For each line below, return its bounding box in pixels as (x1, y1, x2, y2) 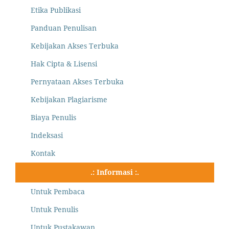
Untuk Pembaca (31, 186, 85, 196)
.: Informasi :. (90, 167, 139, 177)
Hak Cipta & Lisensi (31, 58, 97, 68)
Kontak (31, 148, 55, 158)
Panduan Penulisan (31, 22, 97, 33)
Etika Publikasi (31, 5, 81, 15)
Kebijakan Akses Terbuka (31, 40, 119, 51)
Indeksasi (31, 130, 63, 140)
